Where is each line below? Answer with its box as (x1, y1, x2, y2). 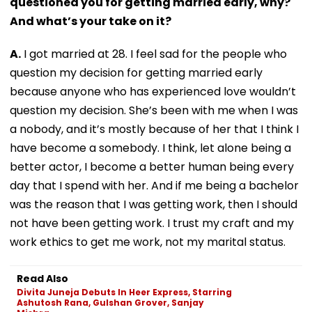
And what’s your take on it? (10, 13, 171, 29)
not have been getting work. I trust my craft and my (10, 214, 294, 231)
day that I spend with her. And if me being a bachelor (10, 177, 299, 194)
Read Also (17, 271, 68, 286)
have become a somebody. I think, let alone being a (10, 139, 291, 156)
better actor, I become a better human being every (10, 158, 294, 175)
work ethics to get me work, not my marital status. (10, 233, 286, 250)
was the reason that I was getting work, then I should (10, 196, 297, 212)
